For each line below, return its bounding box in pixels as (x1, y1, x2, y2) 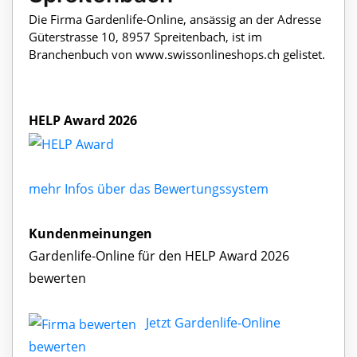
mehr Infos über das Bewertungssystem (29, 179, 269, 198)
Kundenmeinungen (29, 224, 152, 242)
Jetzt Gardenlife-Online (146, 313, 280, 331)
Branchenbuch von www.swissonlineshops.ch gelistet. (29, 46, 325, 63)
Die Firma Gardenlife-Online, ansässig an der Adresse (29, 11, 321, 28)
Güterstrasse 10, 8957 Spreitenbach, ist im (29, 29, 262, 45)
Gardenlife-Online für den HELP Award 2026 (29, 246, 289, 265)
